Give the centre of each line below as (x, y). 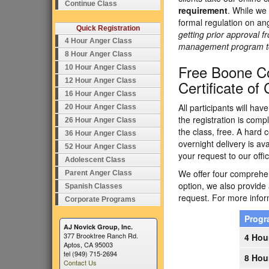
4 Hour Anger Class (98, 41)
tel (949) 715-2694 (90, 253)
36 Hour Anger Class (101, 133)
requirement (203, 10)
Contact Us (80, 262)
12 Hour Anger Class (101, 80)
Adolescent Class (95, 160)
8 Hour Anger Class (98, 54)
